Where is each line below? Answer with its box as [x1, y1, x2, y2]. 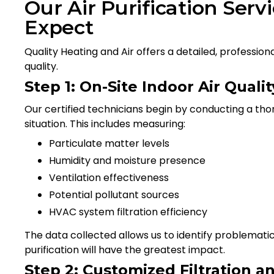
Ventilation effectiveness [49, 170, 169, 185]
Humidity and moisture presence [49, 153, 206, 168]
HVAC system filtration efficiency [49, 204, 207, 219]
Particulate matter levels [49, 136, 169, 150]
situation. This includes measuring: [24, 116, 185, 131]
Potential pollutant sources [49, 187, 179, 202]
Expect [24, 15, 94, 39]
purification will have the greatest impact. [24, 242, 225, 257]
